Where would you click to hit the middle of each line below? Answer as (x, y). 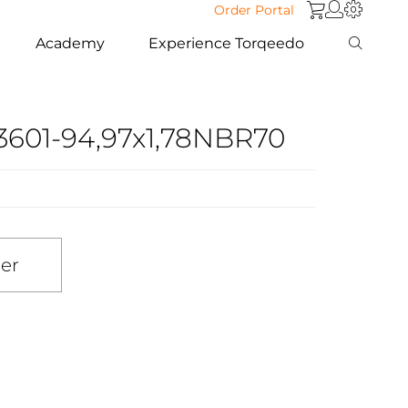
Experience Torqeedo (227, 43)
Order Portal (254, 10)
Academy (71, 43)
